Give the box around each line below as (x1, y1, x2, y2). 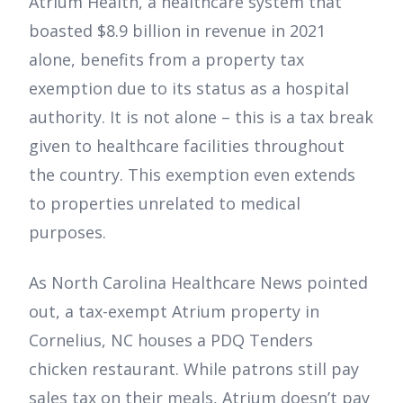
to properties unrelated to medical (29, 193, 300, 215)
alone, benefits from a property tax (29, 49, 304, 71)
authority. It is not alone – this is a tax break (29, 106, 373, 129)
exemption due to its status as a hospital (29, 77, 349, 100)
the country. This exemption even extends (29, 164, 355, 186)
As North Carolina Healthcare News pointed (29, 272, 368, 294)
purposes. (29, 221, 111, 244)
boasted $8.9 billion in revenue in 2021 (29, 20, 326, 42)
